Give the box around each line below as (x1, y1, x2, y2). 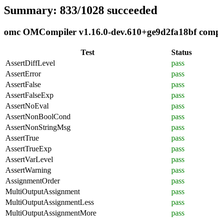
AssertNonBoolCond (5, 112, 71, 121)
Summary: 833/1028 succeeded (4, 4, 157, 17)
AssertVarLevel (5, 155, 53, 163)
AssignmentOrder (5, 176, 60, 185)
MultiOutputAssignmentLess (5, 198, 94, 206)
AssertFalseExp (5, 91, 54, 99)
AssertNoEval (5, 101, 49, 110)
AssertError (5, 69, 41, 78)
